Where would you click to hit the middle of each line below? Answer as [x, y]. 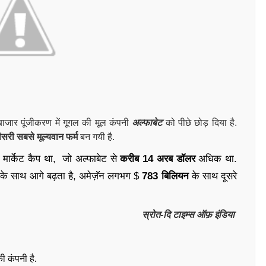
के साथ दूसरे [213, 176]
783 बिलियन [165, 176]
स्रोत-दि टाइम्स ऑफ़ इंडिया [189, 215]
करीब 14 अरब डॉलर [158, 159]
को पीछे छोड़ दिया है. [200, 123]
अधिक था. [216, 159]
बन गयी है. [99, 137]
